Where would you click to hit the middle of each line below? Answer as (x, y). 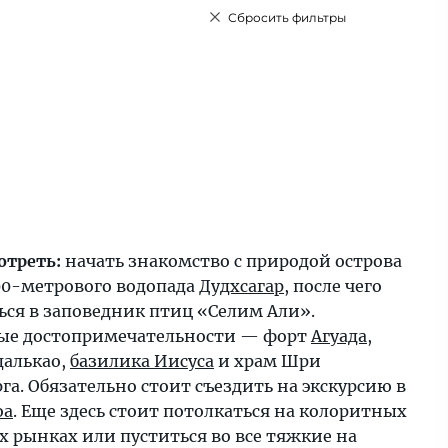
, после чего (333, 286)
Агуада (339, 336)
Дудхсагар (241, 286)
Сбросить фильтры (287, 17)
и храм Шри (267, 361)
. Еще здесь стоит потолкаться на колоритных (210, 411)
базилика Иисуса (142, 361)
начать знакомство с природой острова (231, 261)
